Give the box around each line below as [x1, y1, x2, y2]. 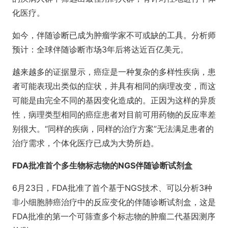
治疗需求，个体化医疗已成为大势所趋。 [12, 138, 159, 148]
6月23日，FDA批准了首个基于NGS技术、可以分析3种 [12, 183, 212, 193]
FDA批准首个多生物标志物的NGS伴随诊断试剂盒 [12, 160, 192, 170]
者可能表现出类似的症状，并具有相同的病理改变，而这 [12, 81, 216, 91]
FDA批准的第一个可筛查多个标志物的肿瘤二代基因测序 [12, 211, 215, 221]
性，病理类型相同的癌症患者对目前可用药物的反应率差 [12, 109, 216, 120]
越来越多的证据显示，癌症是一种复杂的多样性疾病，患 [12, 67, 216, 77]
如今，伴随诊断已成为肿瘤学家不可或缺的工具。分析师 [12, 30, 216, 40]
